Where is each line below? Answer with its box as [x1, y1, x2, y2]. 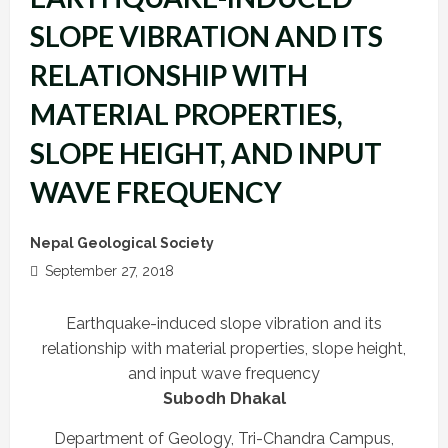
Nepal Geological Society [30, 234, 214, 251]
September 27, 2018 [41, 262, 174, 279]
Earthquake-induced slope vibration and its [66, 313, 382, 333]
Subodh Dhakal [162, 388, 286, 408]
